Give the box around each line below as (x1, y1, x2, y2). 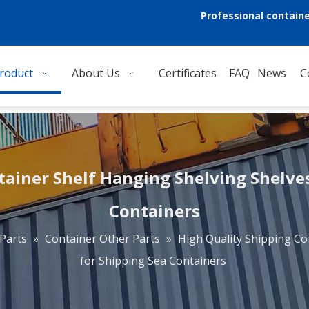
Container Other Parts (44, 231, 160, 246)
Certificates (159, 66, 217, 81)
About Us (72, 66, 120, 81)
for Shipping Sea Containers (79, 253, 226, 268)
